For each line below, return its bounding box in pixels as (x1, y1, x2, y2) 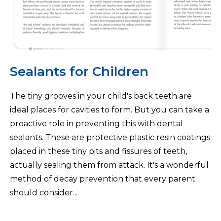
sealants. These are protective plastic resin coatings (10, 132, 210, 142)
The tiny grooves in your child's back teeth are (10, 91, 192, 101)
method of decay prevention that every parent (10, 174, 195, 184)
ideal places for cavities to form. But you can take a (10, 105, 209, 114)
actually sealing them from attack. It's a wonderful (10, 160, 209, 170)
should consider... (10, 187, 77, 197)
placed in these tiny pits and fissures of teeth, (10, 146, 187, 156)
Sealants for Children (10, 63, 148, 79)
